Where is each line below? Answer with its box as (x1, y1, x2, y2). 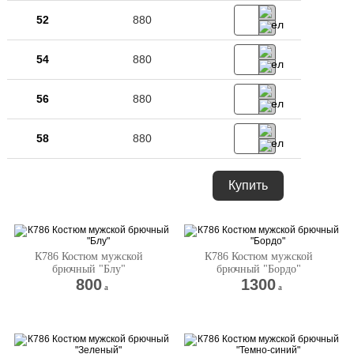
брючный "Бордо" (217, 263, 302, 275)
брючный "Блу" (52, 263, 126, 275)
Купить (228, 179, 268, 192)
